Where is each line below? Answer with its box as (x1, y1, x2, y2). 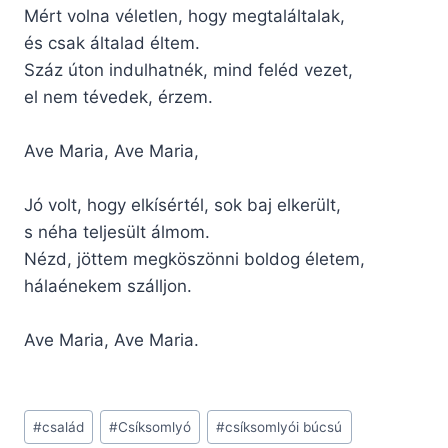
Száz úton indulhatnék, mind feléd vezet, (24, 60, 353, 81)
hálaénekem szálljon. (24, 276, 192, 297)
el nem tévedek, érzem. (24, 87, 213, 108)
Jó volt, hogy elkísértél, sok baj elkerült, (24, 195, 341, 216)
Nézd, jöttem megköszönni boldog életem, (24, 249, 365, 270)
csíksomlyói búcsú (225, 418, 343, 435)
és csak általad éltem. (24, 33, 200, 54)
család (42, 418, 85, 435)
